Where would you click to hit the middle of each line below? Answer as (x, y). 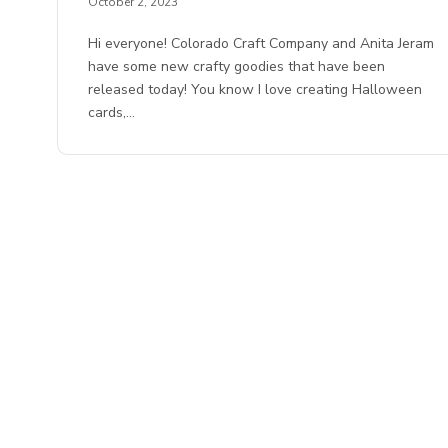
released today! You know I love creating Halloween (255, 90)
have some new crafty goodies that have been (237, 67)
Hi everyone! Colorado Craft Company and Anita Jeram (261, 44)
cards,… (111, 113)
